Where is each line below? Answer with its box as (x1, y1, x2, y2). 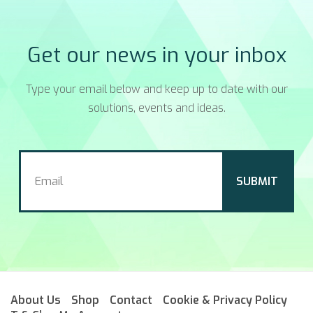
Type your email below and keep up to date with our (25, 82, 288, 96)
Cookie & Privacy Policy (163, 293, 287, 307)
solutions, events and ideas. (87, 101, 226, 115)
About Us (10, 293, 61, 307)
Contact (110, 293, 152, 307)
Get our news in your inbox (27, 41, 286, 69)
